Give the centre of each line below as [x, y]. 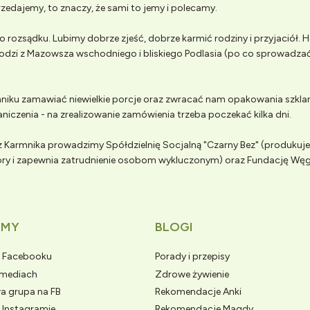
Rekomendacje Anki [198, 291]
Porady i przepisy [192, 257]
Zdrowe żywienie [192, 274]
